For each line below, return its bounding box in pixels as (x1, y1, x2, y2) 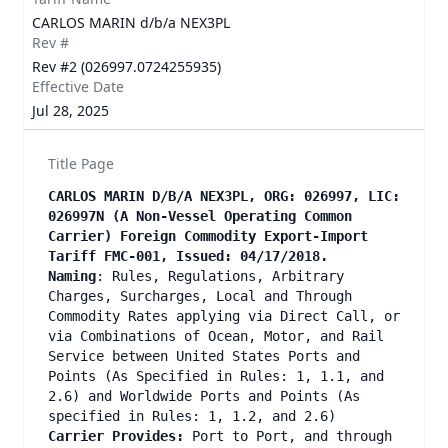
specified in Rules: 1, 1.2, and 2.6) (48, 408, 336, 424)
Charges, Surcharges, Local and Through (48, 288, 352, 304)
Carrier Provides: (48, 428, 184, 444)
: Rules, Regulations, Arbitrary (96, 268, 344, 284)
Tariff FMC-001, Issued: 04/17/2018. (48, 248, 328, 264)
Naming (48, 268, 96, 284)
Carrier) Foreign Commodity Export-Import (48, 228, 368, 244)
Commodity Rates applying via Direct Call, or (48, 308, 400, 324)
